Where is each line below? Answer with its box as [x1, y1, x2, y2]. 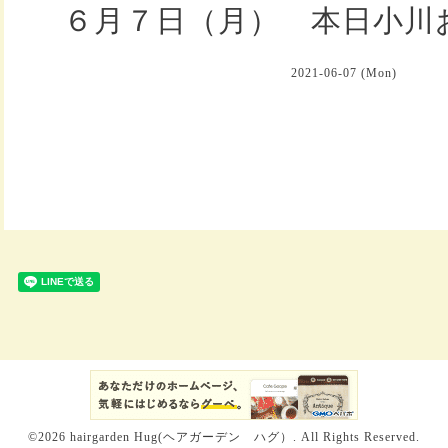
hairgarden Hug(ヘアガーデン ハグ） [70, 429, 293, 444]
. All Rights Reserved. [293, 429, 420, 444]
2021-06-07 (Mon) [291, 65, 397, 80]
